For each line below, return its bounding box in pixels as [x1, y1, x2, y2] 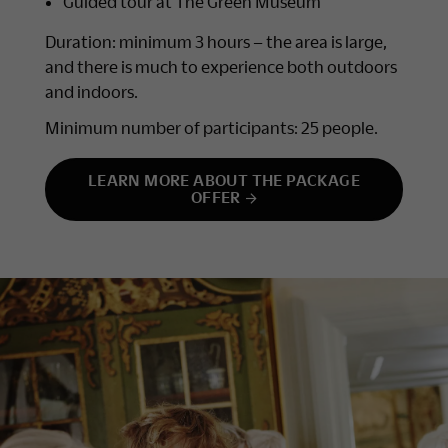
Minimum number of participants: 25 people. [44, 118, 378, 138]
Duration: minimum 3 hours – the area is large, [44, 31, 387, 51]
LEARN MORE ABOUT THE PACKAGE [87, 171, 361, 190]
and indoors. [44, 81, 138, 101]
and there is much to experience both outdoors [44, 56, 397, 76]
